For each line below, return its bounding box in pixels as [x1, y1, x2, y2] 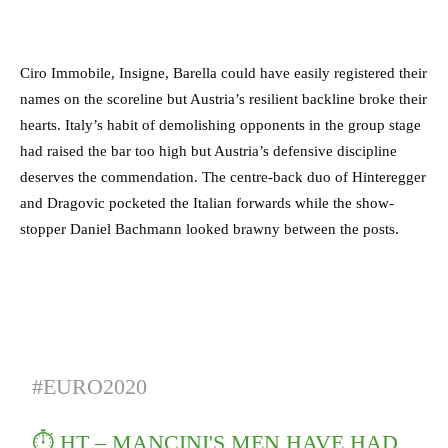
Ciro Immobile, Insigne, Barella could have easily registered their [20, 65, 427, 82]
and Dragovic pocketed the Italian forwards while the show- [20, 195, 394, 212]
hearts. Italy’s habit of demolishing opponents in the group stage [20, 117, 421, 134]
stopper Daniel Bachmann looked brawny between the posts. [20, 221, 399, 238]
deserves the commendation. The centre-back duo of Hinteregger [20, 169, 426, 186]
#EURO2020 [32, 374, 148, 400]
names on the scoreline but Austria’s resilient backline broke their [20, 91, 427, 108]
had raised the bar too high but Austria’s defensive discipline [20, 143, 397, 160]
